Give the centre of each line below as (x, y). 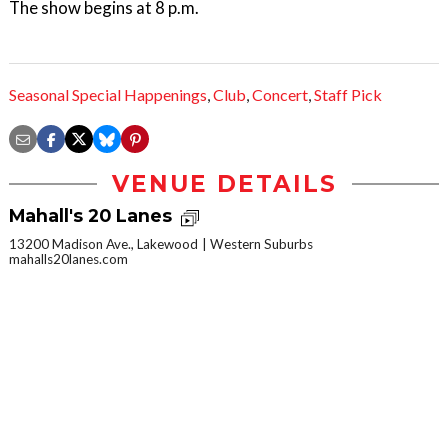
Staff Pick (348, 95)
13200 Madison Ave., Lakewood (103, 243)
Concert (280, 95)
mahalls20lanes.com (68, 258)
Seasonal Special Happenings (108, 95)
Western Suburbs (261, 243)
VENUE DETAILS (224, 184)
